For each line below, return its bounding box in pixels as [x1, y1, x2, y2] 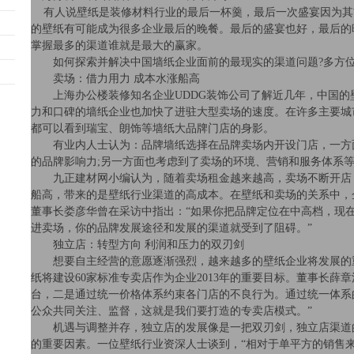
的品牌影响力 [31, 156, 97, 168]
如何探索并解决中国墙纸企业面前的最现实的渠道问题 [31, 56, 318, 68]
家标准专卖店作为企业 [86, 272, 197, 284]
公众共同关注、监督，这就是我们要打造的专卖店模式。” [31, 305, 312, 317]
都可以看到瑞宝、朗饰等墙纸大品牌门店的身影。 [31, 122, 274, 134]
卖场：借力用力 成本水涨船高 [31, 73, 200, 85]
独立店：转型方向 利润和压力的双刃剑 [31, 239, 244, 250]
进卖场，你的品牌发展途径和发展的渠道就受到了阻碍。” [31, 222, 312, 234]
